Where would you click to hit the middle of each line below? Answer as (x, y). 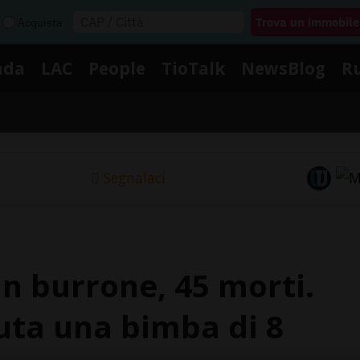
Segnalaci (134, 178)
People (117, 68)
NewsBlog (283, 68)
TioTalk (193, 68)
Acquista (40, 22)
